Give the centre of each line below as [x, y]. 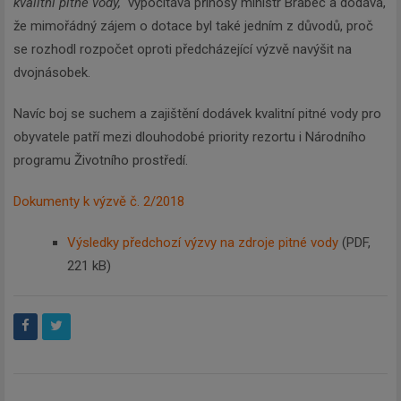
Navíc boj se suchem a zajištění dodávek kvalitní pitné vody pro [197, 113]
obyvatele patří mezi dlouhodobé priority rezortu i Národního [190, 137]
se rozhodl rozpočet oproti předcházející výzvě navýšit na [183, 49]
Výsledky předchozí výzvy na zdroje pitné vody [203, 242]
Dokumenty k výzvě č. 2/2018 [99, 201]
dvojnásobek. [54, 72]
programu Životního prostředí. [101, 160]
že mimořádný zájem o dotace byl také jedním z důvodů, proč [193, 26]
